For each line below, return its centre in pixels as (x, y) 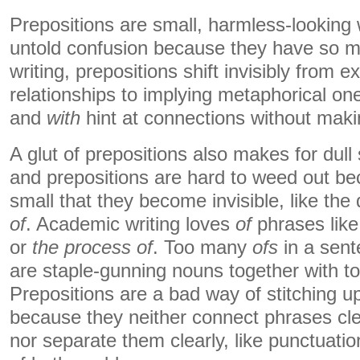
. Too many (202, 247)
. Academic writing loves (131, 224)
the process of (92, 247)
